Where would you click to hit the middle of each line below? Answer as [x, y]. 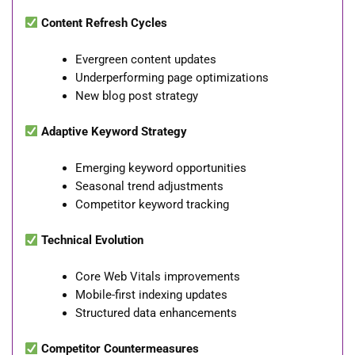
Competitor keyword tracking [152, 205]
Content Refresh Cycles [104, 23]
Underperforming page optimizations [172, 78]
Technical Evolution [92, 240]
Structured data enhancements [156, 313]
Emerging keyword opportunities [160, 168]
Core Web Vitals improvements [157, 277]
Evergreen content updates [145, 60]
